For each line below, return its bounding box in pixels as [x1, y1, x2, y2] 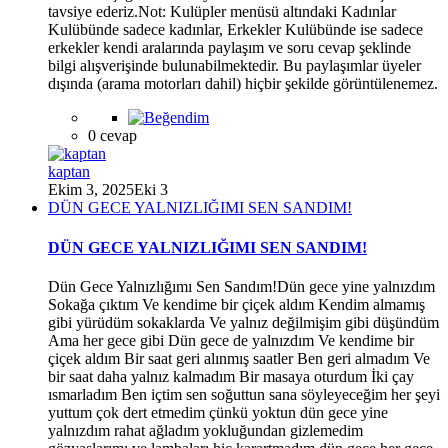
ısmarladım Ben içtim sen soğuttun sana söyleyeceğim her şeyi [48, 385, 440, 403]
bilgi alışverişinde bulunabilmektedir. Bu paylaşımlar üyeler [48, 57, 421, 75]
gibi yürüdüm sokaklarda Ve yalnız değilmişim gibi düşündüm [48, 313, 439, 331]
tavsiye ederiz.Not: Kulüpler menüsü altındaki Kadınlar [48, 3, 396, 21]
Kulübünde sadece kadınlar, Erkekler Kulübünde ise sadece [48, 21, 423, 39]
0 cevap [88, 127, 137, 145]
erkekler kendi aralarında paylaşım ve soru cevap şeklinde [48, 39, 411, 57]
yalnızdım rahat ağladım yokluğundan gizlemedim [48, 421, 363, 439]
